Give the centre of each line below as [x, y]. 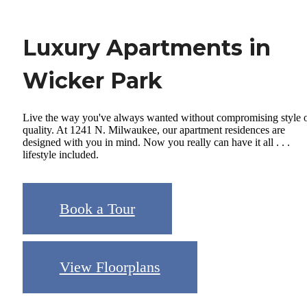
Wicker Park [93, 80]
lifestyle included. [61, 155]
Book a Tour [97, 208]
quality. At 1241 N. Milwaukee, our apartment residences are [154, 130]
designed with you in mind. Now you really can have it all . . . [156, 143]
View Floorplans [110, 267]
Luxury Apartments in [147, 47]
